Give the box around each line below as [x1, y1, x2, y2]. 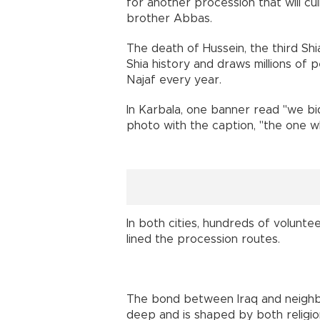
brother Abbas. [126, 13, 212, 25]
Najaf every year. [126, 74, 221, 86]
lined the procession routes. [126, 234, 280, 246]
